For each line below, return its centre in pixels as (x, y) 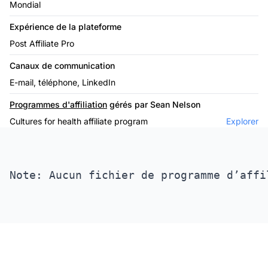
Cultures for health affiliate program (79, 121)
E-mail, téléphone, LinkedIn (63, 82)
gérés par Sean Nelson (154, 104)
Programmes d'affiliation (58, 104)
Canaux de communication (62, 65)
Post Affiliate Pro (42, 43)
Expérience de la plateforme (66, 26)
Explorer (242, 121)
